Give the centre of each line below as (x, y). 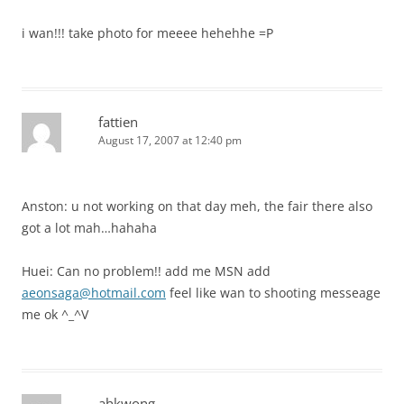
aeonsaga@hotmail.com (94, 293)
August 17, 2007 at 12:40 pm (170, 140)
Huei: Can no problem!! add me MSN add (146, 271)
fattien (118, 122)
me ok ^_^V (55, 314)
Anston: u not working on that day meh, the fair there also (197, 206)
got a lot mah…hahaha (89, 228)
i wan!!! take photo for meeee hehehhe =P (147, 33)
